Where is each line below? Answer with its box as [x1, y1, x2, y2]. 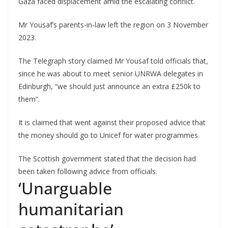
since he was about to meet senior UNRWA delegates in [18, 69, 203, 79]
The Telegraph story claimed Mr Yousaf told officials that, [18, 56, 208, 66]
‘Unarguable [18, 177, 112, 199]
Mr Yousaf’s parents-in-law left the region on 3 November [18, 20, 208, 30]
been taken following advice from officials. [18, 166, 157, 177]
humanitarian [18, 198, 124, 220]
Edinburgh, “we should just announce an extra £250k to [18, 81, 201, 92]
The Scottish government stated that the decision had [18, 154, 196, 164]
